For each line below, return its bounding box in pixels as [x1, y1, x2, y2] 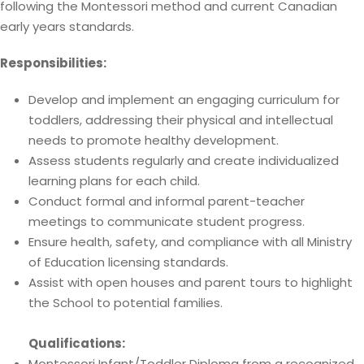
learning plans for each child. [28, 172, 200, 189]
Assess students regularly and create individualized [28, 152, 339, 169]
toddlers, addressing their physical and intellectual [28, 111, 333, 128]
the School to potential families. [28, 294, 223, 311]
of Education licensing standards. [28, 253, 228, 271]
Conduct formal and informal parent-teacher [28, 193, 305, 210]
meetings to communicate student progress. [28, 213, 305, 230]
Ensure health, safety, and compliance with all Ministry [28, 233, 352, 250]
